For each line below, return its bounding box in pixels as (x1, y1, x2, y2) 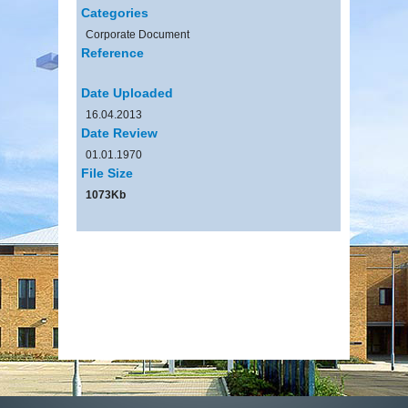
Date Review (81, 125, 158, 140)
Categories (81, 5, 148, 20)
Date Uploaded (81, 85, 173, 100)
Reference (81, 45, 144, 60)
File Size (81, 165, 133, 180)
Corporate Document (86, 27, 189, 41)
